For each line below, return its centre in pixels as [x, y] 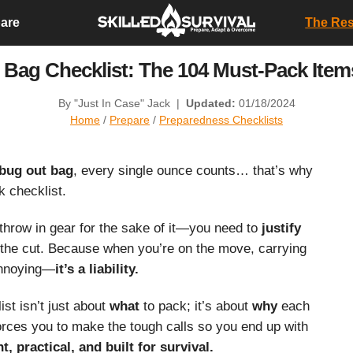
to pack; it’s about [196, 306]
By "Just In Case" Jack [115, 103]
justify [281, 228]
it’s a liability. [97, 269]
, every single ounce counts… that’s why [193, 171]
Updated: [210, 103]
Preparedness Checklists [221, 119]
